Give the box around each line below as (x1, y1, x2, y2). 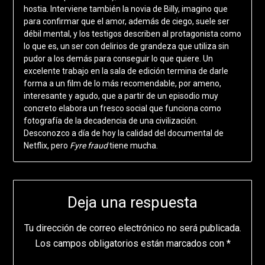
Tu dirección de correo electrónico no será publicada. (24, 222, 241, 234)
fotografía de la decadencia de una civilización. (23, 115, 198, 125)
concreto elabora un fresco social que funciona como (23, 103, 221, 113)
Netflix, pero (23, 140, 70, 150)
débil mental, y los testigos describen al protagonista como (23, 28, 241, 38)
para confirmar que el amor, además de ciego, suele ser (23, 16, 230, 26)
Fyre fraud (69, 140, 109, 150)
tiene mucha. (109, 140, 158, 150)
